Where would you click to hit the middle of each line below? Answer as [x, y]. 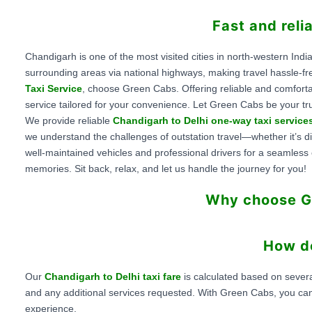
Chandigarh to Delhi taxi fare [113, 277]
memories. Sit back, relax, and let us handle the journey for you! [166, 169]
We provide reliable [68, 121]
